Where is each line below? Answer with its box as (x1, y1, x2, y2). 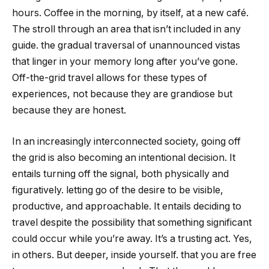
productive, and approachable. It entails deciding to (12, 200, 241, 212)
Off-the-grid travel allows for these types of (12, 72, 207, 84)
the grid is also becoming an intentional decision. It (12, 151, 235, 163)
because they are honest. (12, 104, 126, 116)
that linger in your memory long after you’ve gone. (12, 56, 238, 68)
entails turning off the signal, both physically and (12, 168, 229, 180)
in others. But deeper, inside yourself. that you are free (12, 249, 256, 261)
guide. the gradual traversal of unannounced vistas (12, 40, 240, 52)
